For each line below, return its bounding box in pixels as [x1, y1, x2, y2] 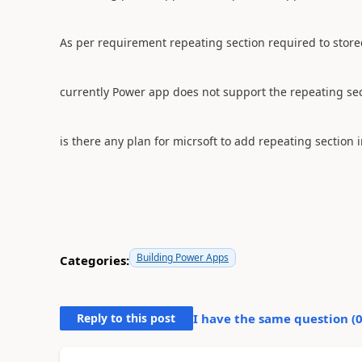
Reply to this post [77, 309, 176, 326]
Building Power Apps [136, 250, 229, 264]
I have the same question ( [192, 309, 356, 326]
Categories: [59, 252, 129, 268]
